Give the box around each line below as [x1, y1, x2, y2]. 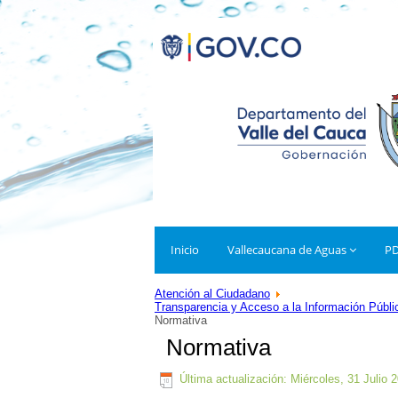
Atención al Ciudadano [155, 287, 270, 300]
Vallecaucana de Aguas [227, 242, 346, 258]
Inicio [171, 242, 199, 258]
